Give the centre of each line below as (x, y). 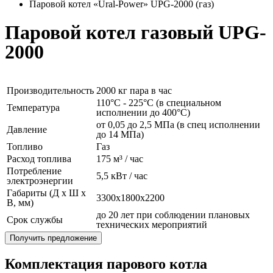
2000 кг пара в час (134, 91)
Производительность (50, 91)
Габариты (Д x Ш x (46, 193)
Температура (33, 108)
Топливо (25, 147)
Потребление (34, 171)
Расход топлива (39, 159)
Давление (27, 130)
